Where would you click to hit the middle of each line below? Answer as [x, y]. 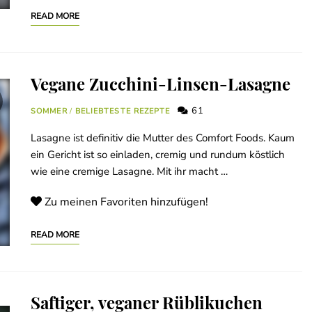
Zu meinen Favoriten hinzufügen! [126, 202]
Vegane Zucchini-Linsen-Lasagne [161, 84]
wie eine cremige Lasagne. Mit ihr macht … [129, 172]
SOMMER [49, 111]
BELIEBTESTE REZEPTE [123, 111]
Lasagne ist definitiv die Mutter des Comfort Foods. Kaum [163, 138]
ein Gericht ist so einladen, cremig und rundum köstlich [158, 155]
